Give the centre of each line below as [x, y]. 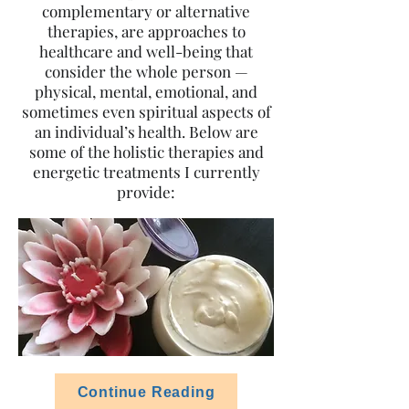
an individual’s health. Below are [146, 131]
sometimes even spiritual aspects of [146, 111]
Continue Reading [146, 392]
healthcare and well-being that [146, 51]
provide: [146, 192]
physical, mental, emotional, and [146, 91]
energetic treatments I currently [146, 172]
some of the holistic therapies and [146, 152]
